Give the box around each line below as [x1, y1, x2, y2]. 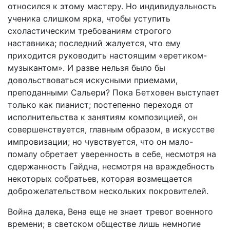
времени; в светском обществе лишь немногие [8, 219, 201, 229]
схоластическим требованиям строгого [8, 26, 171, 36]
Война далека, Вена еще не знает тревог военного [8, 206, 213, 217]
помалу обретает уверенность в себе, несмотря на [8, 149, 216, 159]
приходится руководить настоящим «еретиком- [8, 50, 207, 61]
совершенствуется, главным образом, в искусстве [8, 124, 215, 135]
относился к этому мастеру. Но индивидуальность [8, 1, 217, 11]
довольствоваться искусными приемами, [8, 75, 178, 85]
